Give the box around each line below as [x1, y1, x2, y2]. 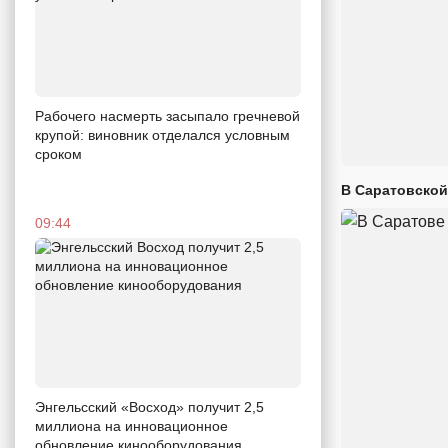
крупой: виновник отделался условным [35, 127, 290, 143]
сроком [35, 146, 82, 162]
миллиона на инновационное [35, 417, 228, 434]
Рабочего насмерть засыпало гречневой [35, 108, 300, 124]
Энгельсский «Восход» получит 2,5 [35, 398, 264, 415]
